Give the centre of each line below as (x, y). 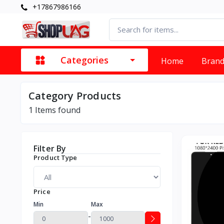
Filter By (50, 148)
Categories (84, 60)
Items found (57, 110)
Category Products (75, 95)
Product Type (55, 157)
